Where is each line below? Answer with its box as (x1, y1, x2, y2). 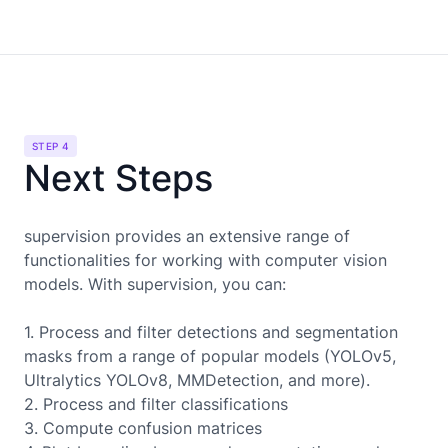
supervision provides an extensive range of (24, 225, 350, 246)
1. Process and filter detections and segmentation (24, 321, 398, 342)
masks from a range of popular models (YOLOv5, (24, 345, 396, 366)
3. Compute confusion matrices (24, 417, 262, 438)
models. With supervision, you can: (24, 273, 286, 294)
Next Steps (24, 155, 213, 200)
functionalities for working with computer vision (24, 249, 387, 270)
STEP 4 (32, 139, 70, 152)
